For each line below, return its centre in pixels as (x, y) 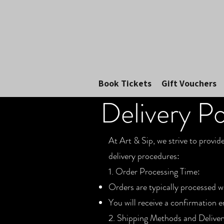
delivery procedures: (144, 156)
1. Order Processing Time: (154, 171)
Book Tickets (125, 83)
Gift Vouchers (189, 83)
